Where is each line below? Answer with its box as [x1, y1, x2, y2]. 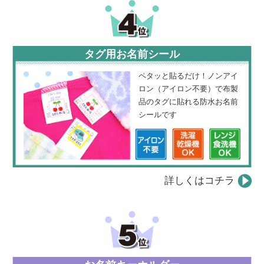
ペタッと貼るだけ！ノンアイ [138, 71, 238, 81]
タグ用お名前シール [84, 48, 180, 61]
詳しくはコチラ [164, 174, 235, 186]
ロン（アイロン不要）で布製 [138, 84, 238, 94]
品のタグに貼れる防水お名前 [138, 97, 238, 107]
